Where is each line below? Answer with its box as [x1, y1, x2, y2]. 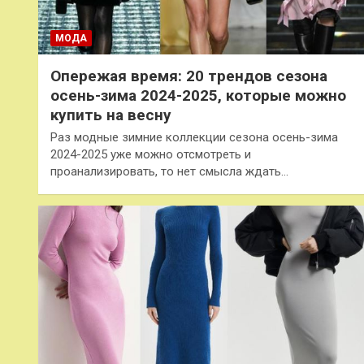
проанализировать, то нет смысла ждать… [50, 164, 288, 180]
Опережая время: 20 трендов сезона [50, 67, 327, 86]
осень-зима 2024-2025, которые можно [50, 86, 346, 106]
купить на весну [50, 106, 171, 125]
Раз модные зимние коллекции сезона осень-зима [50, 130, 338, 145]
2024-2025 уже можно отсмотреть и [50, 147, 251, 162]
